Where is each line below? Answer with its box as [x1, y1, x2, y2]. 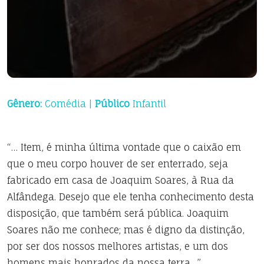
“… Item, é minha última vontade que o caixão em [7, 141, 241, 153]
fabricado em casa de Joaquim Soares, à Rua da [7, 174, 234, 186]
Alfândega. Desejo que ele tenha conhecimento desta [7, 191, 254, 203]
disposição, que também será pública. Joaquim [7, 207, 229, 219]
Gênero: [7, 98, 42, 110]
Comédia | [42, 98, 95, 110]
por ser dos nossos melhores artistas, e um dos [7, 240, 228, 252]
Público [95, 98, 130, 110]
